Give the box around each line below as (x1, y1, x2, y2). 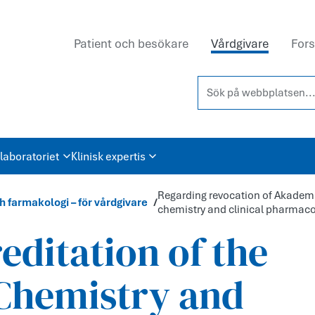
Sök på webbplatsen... (198, 77, 307, 91)
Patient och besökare (74, 36, 188, 51)
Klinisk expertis (70, 148, 146, 164)
